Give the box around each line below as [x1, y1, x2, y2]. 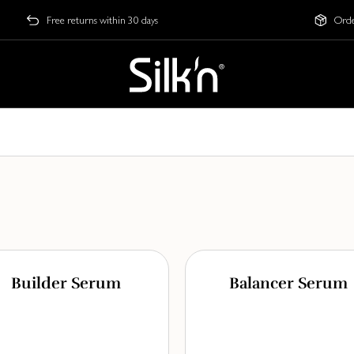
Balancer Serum [228, 273, 348, 293]
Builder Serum [11, 273, 121, 293]
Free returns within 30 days [47, 13, 158, 26]
